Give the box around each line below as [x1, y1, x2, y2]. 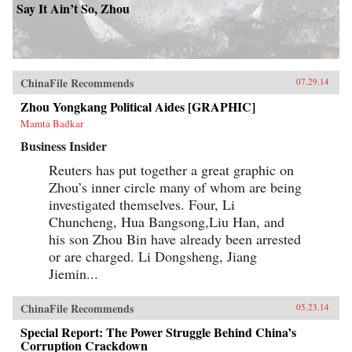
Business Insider [20, 137, 107, 156]
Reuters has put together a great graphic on [49, 160, 294, 180]
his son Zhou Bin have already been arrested [49, 229, 301, 249]
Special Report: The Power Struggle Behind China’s [20, 323, 296, 342]
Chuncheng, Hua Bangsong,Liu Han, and [49, 212, 284, 232]
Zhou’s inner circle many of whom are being [49, 178, 302, 197]
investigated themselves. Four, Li [49, 195, 235, 214]
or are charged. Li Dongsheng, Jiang [49, 247, 257, 266]
